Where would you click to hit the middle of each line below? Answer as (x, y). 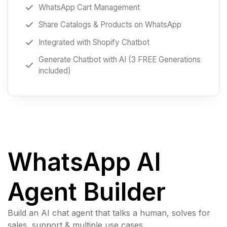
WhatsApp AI (84, 162)
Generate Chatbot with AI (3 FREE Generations (120, 59)
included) (55, 70)
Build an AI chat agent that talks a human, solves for (109, 213)
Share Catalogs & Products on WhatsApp (110, 25)
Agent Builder (87, 192)
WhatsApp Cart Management (89, 8)
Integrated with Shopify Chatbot (94, 42)
